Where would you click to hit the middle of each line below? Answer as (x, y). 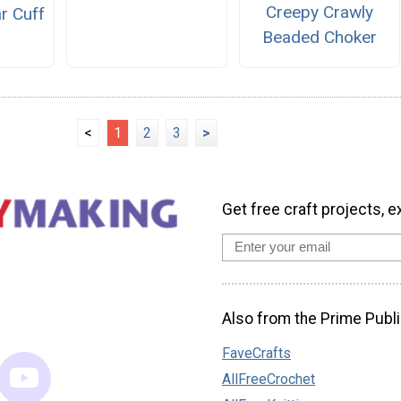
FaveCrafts (256, 353)
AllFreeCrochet (269, 379)
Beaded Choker (320, 37)
